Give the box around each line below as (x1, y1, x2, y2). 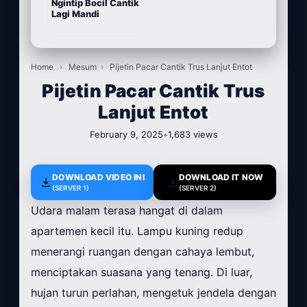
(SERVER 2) (178, 184, 217, 193)
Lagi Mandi (51, 8, 99, 20)
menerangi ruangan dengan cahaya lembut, (31, 245, 254, 259)
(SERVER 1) (52, 184, 90, 193)
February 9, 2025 (89, 129, 163, 140)
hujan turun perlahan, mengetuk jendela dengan (31, 286, 276, 300)
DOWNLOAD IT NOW (178, 172, 264, 183)
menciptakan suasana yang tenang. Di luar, (31, 265, 252, 280)
